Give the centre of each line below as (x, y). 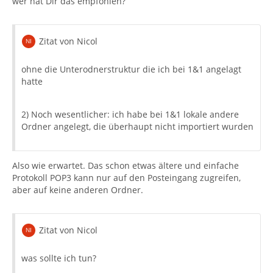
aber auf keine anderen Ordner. (78, 190)
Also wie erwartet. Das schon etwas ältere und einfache (126, 165)
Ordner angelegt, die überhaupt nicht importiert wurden (137, 126)
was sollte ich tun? (59, 258)
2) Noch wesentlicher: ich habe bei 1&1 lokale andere (130, 114)
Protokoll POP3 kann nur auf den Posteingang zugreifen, (126, 177)
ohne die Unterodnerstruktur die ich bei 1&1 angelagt (131, 69)
